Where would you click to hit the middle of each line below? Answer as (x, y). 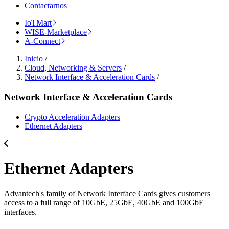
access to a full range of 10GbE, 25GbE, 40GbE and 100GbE (104, 202)
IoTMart (38, 23)
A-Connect (42, 41)
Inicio (34, 59)
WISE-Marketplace (56, 32)
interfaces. (20, 212)
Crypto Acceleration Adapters (72, 117)
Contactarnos (46, 6)
